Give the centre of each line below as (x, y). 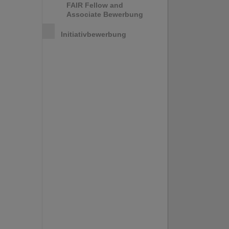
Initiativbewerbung (94, 34)
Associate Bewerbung (105, 14)
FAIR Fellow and (95, 5)
